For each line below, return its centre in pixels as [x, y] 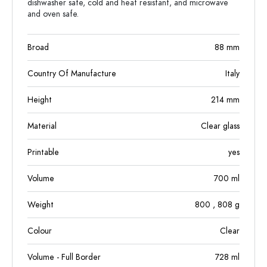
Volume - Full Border [64, 257]
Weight [41, 205]
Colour [40, 231]
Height [40, 100]
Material [42, 126]
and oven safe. [53, 14]
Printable [43, 152]
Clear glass [220, 126]
